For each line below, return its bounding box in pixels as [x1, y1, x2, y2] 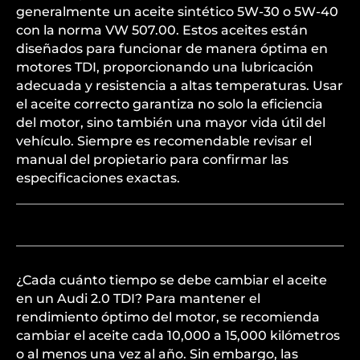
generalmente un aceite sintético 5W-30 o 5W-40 [16, 4, 338, 19]
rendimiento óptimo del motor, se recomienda [16, 309, 320, 325]
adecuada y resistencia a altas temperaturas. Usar [16, 78, 343, 93]
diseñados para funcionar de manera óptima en [16, 41, 328, 56]
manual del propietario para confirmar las [16, 152, 288, 167]
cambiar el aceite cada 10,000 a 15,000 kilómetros [16, 328, 340, 343]
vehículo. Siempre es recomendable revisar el [16, 133, 312, 149]
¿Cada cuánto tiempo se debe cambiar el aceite [16, 272, 327, 288]
